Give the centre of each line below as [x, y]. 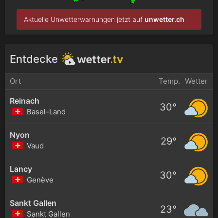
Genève [40, 180]
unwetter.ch [164, 19]
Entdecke [35, 59]
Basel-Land [46, 111]
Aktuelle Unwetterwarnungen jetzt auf [84, 19]
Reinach [25, 100]
